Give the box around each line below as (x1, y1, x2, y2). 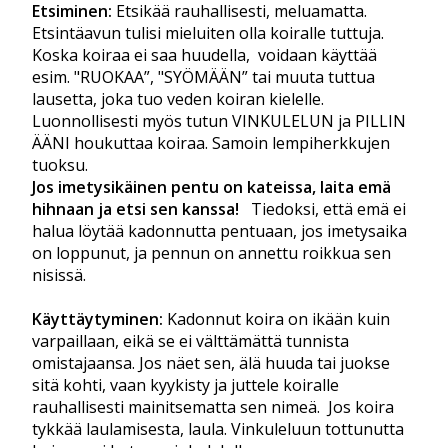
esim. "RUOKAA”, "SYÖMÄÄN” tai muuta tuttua (32, 66, 375, 89)
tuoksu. (32, 154, 88, 177)
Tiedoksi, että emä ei (251, 198, 406, 221)
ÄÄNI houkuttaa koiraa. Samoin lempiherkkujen (32, 132, 390, 155)
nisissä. (32, 264, 90, 287)
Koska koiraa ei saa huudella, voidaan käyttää (32, 44, 377, 67)
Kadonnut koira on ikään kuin (163, 308, 390, 331)
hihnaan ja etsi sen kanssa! (32, 198, 251, 221)
